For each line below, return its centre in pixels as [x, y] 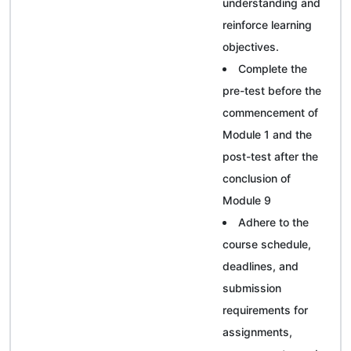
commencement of [270, 112]
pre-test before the [272, 90]
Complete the [273, 68]
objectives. [251, 46]
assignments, [257, 331]
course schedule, [267, 244]
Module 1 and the [267, 134]
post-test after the [270, 156]
